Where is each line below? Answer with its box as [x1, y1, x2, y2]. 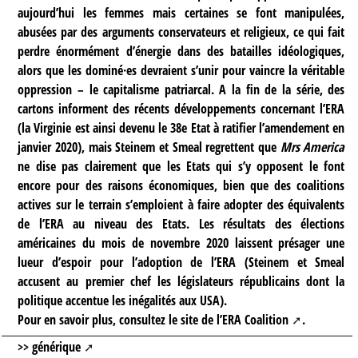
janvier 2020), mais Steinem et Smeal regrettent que [18, 138, 280, 157]
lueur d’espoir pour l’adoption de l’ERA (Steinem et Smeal [18, 253, 345, 272]
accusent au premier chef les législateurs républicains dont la [18, 272, 345, 291]
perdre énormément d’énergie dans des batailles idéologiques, [18, 42, 345, 61]
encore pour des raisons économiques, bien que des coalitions [18, 177, 345, 195]
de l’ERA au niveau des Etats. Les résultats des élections [18, 215, 345, 233]
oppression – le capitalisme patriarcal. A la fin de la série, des [18, 81, 345, 99]
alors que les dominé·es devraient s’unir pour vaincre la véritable [18, 62, 345, 80]
